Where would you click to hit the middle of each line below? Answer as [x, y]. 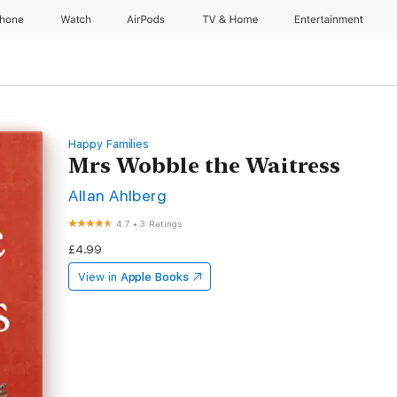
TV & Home [231, 19]
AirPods [148, 19]
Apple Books [154, 277]
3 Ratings [161, 223]
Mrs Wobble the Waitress [205, 165]
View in [97, 277]
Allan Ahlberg [118, 195]
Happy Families [109, 144]
